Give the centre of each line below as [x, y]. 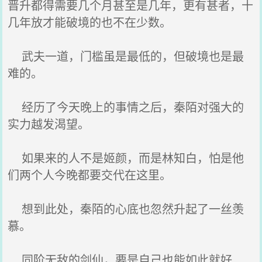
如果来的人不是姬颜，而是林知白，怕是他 [126, 158]
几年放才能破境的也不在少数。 [90, 22]
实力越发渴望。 [49, 124]
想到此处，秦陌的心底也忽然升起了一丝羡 [126, 208]
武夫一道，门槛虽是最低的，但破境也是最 [126, 56]
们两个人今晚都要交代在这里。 [90, 175]
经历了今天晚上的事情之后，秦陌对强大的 [126, 107]
